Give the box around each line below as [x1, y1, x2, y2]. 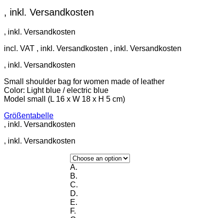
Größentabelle [4, 111, 54, 120]
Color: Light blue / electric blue [4, 86, 109, 94]
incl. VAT [4, 44, 35, 53]
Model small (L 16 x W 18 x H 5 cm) [4, 94, 125, 103]
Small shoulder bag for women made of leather [4, 77, 164, 86]
